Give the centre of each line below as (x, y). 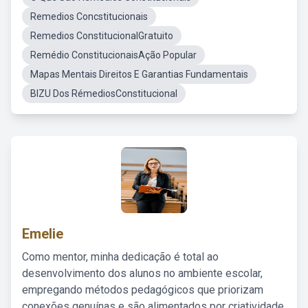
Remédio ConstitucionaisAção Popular (113, 55)
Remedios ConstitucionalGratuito (102, 36)
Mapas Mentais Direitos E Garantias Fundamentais (139, 74)
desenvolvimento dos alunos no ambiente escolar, (142, 273)
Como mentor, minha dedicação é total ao (120, 257)
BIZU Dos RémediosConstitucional (104, 93)
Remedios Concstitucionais (89, 16)
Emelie (43, 234)
